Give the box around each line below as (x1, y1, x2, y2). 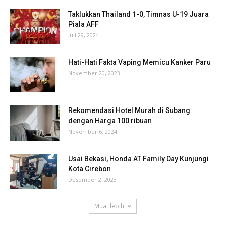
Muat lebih (94, 201, 124, 210)
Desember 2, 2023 (68, 175, 117, 183)
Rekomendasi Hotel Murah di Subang (68, 106, 190, 115)
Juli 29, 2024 (68, 31, 99, 39)
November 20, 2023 (68, 69, 120, 77)
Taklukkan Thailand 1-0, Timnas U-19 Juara (68, 10, 209, 18)
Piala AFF (68, 20, 99, 28)
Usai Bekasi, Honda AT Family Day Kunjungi (68, 154, 209, 163)
